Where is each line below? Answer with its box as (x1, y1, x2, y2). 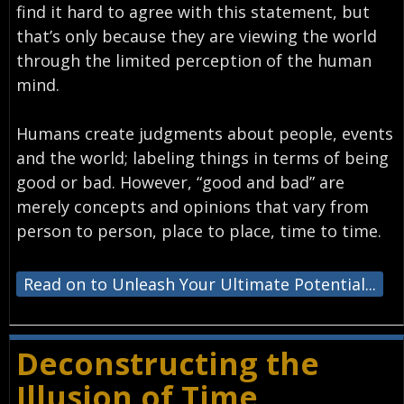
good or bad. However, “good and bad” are (15, 170, 344, 193)
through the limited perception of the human (15, 49, 372, 71)
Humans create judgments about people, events (15, 122, 393, 144)
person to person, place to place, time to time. (15, 219, 381, 242)
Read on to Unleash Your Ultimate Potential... (23, 272, 376, 295)
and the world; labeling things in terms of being (15, 146, 389, 169)
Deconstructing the (15, 343, 319, 385)
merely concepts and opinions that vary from (15, 195, 369, 217)
